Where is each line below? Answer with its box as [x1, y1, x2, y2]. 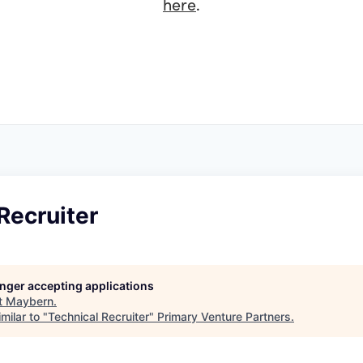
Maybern [6, 294, 53, 309]
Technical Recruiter [48, 310, 149, 324]
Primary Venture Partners [157, 310, 291, 324]
